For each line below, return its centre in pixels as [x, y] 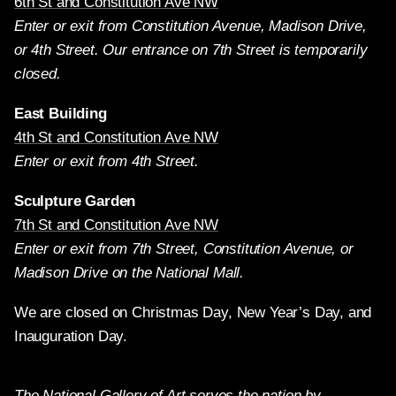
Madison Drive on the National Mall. [129, 273]
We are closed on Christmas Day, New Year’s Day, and [193, 312]
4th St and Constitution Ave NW [116, 137]
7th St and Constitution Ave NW [116, 225]
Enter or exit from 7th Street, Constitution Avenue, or [184, 249]
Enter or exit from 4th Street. [107, 161]
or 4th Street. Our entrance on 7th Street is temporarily [191, 50]
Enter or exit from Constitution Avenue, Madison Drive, [190, 26]
